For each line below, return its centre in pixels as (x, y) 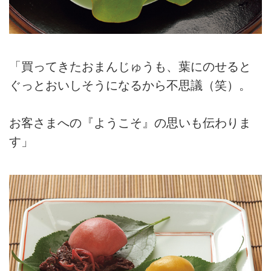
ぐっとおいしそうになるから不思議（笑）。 (130, 85)
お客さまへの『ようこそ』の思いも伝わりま (130, 123)
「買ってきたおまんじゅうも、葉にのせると (130, 66)
